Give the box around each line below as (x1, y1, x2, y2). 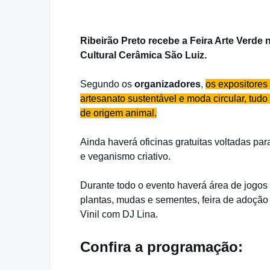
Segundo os (80, 78, 134, 89)
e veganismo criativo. (80, 151, 171, 162)
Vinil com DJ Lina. (80, 209, 158, 219)
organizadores (134, 78, 201, 89)
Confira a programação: (80, 238, 243, 255)
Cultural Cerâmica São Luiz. (80, 49, 212, 60)
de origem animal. (80, 107, 157, 118)
